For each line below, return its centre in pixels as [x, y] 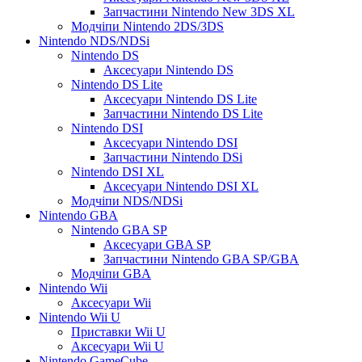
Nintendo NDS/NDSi [94, 40]
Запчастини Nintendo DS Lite [183, 113]
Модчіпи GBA [111, 273]
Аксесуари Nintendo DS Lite [180, 99]
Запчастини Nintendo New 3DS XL [199, 11]
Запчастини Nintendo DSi [173, 157]
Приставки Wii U [118, 331]
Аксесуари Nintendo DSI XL [181, 186]
